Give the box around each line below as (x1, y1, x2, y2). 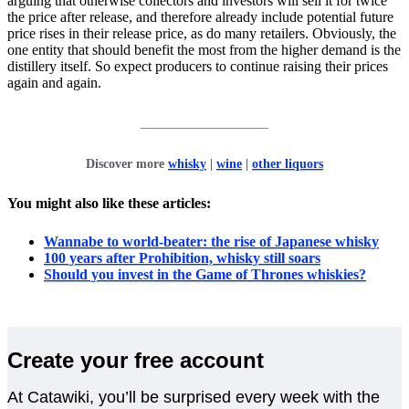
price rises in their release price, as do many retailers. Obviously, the (7, 26, 396, 42)
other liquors (252, 157, 323, 172)
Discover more (86, 157, 168, 172)
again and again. (7, 75, 101, 91)
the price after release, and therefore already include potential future (7, 9, 393, 26)
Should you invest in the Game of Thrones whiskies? (44, 267, 366, 283)
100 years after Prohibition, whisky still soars (44, 250, 320, 267)
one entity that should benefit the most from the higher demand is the (7, 42, 401, 58)
